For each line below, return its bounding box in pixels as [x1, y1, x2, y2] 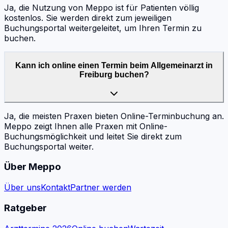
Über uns [4, 182, 41, 193]
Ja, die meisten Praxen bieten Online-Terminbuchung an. [4, 110, 224, 121]
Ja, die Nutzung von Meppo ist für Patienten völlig [4, 3, 199, 13]
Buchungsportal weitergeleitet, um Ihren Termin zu [4, 23, 202, 34]
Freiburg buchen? [79, 70, 149, 79]
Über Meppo [4, 161, 61, 173]
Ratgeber [4, 202, 47, 214]
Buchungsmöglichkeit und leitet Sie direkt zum [4, 131, 182, 141]
